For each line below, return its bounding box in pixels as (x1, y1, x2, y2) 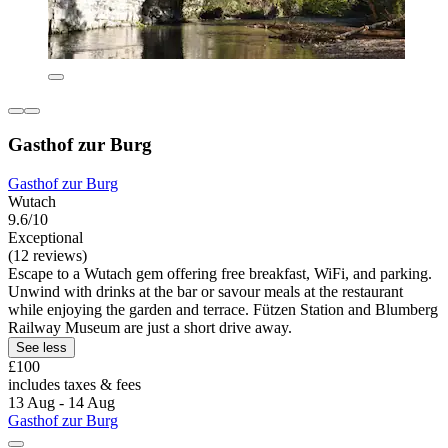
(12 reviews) (8, 246, 87, 264)
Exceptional (8, 228, 83, 246)
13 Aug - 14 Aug (8, 393, 115, 411)
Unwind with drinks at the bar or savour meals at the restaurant (8, 282, 403, 300)
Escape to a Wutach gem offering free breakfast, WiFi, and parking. (8, 264, 432, 282)
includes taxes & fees (8, 375, 141, 393)
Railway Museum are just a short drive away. (8, 318, 292, 336)
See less (16, 339, 67, 355)
